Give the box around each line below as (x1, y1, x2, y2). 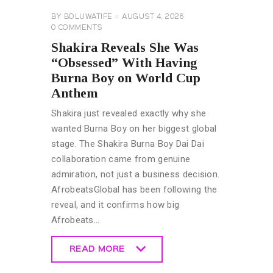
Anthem (51, 85, 98, 101)
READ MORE (69, 245, 125, 253)
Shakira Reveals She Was (51, 39, 199, 55)
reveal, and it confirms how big (51, 199, 180, 210)
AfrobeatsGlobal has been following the (51, 183, 218, 195)
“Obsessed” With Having (51, 54, 197, 70)
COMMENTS (58, 25, 102, 32)
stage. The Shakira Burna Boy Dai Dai (51, 138, 204, 149)
